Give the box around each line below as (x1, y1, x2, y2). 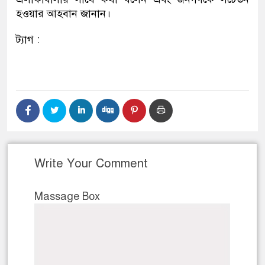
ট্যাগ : (16, 33, 40, 47)
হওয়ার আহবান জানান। (16, 7, 111, 21)
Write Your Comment (34, 156, 148, 172)
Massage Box (34, 190, 100, 203)
